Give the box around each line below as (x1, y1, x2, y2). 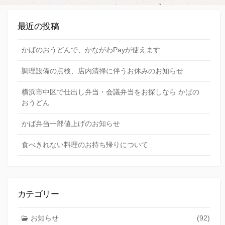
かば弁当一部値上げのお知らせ (22, 120, 120, 128)
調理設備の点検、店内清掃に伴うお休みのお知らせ (22, 67, 183, 75)
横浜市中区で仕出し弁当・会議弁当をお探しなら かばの (22, 88, 199, 96)
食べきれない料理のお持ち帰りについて (22, 141, 148, 149)
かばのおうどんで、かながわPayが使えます (22, 46, 160, 54)
